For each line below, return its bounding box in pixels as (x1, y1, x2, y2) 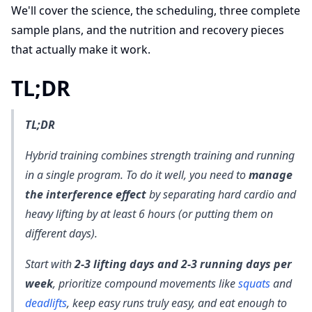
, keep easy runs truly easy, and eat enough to (67, 295, 287, 311)
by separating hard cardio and (146, 187, 296, 202)
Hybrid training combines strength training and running (25, 148, 295, 163)
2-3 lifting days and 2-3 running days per (75, 256, 292, 272)
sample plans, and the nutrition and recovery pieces (11, 22, 284, 38)
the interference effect (25, 187, 146, 202)
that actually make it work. (11, 42, 150, 57)
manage (249, 167, 292, 182)
